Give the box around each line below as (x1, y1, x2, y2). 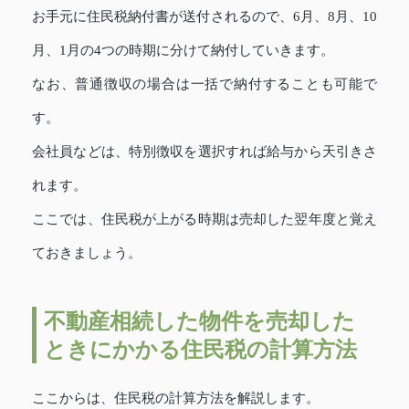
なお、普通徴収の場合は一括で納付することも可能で (32, 76, 377, 91)
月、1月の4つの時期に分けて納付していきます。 (32, 42, 334, 58)
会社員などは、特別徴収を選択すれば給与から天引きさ (32, 143, 377, 159)
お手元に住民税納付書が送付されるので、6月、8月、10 (32, 8, 377, 24)
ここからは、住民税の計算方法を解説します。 (32, 390, 320, 405)
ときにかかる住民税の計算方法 (44, 336, 357, 362)
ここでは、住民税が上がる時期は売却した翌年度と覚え (32, 211, 377, 226)
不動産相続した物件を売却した (44, 308, 355, 333)
